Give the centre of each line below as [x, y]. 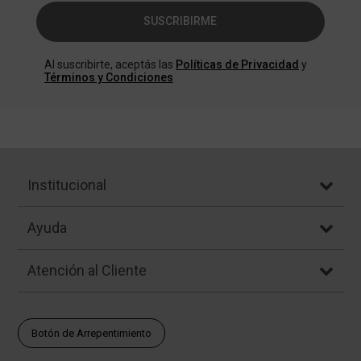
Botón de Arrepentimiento [92, 333]
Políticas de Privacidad [237, 64]
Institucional [67, 185]
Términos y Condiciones [109, 77]
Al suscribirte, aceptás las [110, 64]
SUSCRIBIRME [180, 21]
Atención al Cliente [87, 270]
